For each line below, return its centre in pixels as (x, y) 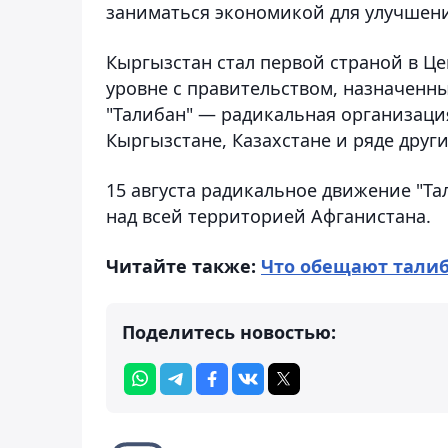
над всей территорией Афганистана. (268, 215)
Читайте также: (183, 265)
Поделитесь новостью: (229, 331)
